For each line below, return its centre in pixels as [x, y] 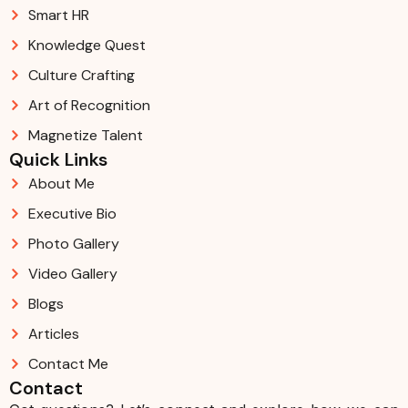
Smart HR [59, 15]
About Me [61, 183]
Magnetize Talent [86, 135]
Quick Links [58, 159]
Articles [54, 333]
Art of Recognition [89, 105]
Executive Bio [72, 213]
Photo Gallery [74, 243]
